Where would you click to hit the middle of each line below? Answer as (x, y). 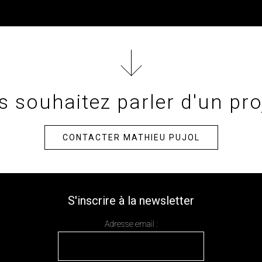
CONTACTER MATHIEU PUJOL (131, 137)
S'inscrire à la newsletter (131, 200)
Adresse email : (131, 224)
